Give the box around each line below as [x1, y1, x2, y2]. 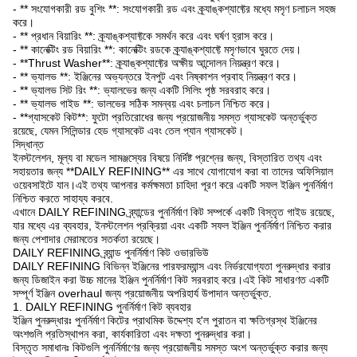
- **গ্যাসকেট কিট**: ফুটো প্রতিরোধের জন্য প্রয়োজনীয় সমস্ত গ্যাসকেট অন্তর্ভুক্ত [13, 111, 317, 124]
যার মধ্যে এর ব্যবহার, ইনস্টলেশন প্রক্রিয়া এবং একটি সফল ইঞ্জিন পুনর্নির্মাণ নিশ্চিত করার [13, 219, 331, 232]
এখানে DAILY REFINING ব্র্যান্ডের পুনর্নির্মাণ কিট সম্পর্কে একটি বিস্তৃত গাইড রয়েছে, [13, 206, 335, 218]
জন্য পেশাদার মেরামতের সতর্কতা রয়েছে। [13, 233, 160, 245]
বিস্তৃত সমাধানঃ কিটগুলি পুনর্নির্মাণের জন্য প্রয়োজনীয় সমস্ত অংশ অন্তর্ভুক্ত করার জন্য [13, 341, 328, 354]
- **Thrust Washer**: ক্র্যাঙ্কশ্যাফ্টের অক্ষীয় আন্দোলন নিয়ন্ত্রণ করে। [13, 57, 280, 69]
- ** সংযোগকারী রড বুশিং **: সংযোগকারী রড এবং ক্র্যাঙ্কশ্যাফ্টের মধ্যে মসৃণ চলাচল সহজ [13, 2, 335, 15]
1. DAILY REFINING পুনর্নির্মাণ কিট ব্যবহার [13, 300, 191, 313]
